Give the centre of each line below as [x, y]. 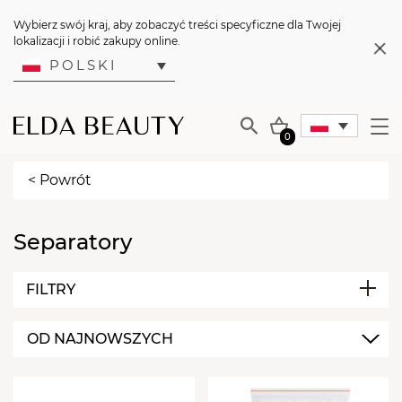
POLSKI [83, 65]
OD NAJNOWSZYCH [100, 339]
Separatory [73, 242]
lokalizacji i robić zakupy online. [97, 41]
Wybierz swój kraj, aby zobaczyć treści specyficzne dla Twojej [177, 25]
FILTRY [51, 289]
